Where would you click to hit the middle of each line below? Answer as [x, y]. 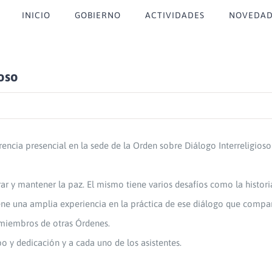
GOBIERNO [98, 15]
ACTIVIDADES [175, 15]
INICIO [36, 15]
